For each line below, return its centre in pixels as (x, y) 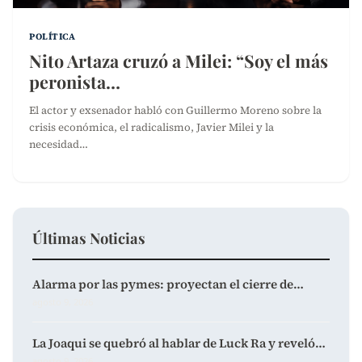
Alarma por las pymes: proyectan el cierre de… (168, 284)
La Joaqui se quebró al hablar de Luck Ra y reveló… (179, 343)
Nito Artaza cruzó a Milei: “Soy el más (179, 61)
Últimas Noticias (89, 238)
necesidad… (59, 144)
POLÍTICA (53, 37)
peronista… (75, 82)
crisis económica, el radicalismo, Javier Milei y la (152, 127)
